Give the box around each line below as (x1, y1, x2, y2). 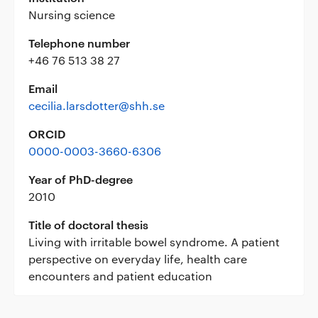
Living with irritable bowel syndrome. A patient (28, 234, 280, 248)
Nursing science (28, 7, 115, 21)
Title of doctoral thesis (28, 217, 148, 231)
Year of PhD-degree (28, 172, 133, 186)
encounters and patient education (28, 268, 212, 283)
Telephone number (28, 35, 130, 50)
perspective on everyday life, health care (28, 251, 247, 265)
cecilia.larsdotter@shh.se (28, 98, 165, 112)
